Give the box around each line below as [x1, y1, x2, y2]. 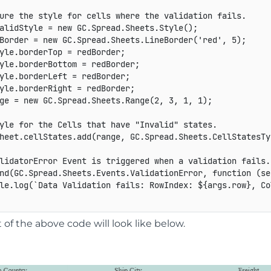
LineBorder [144, 34, 193, 46]
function [212, 168, 251, 179]
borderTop [18, 47, 67, 58]
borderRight [18, 83, 77, 94]
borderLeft [18, 71, 72, 82]
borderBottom [18, 59, 82, 70]
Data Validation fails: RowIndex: [38, 180, 198, 191]
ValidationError [129, 168, 203, 179]
